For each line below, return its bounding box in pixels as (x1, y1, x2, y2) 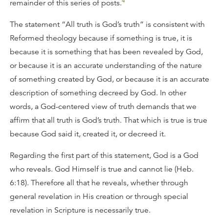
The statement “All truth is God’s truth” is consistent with (10, 19, 205, 29)
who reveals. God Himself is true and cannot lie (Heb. (10, 164, 194, 174)
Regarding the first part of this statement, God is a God (10, 150, 198, 160)
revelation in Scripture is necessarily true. (10, 205, 151, 215)
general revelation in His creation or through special (10, 191, 188, 201)
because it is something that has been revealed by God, (10, 46, 203, 57)
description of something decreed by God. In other (10, 88, 186, 98)
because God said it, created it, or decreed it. (10, 129, 166, 139)
